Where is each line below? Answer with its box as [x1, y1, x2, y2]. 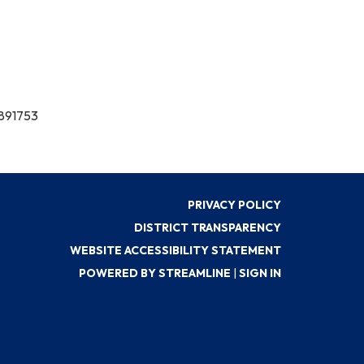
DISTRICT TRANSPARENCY [134, 220, 281, 235]
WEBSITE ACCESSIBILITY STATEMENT [70, 243, 281, 258]
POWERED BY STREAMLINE [79, 266, 231, 280]
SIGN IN [239, 266, 281, 280]
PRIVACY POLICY [188, 197, 281, 212]
